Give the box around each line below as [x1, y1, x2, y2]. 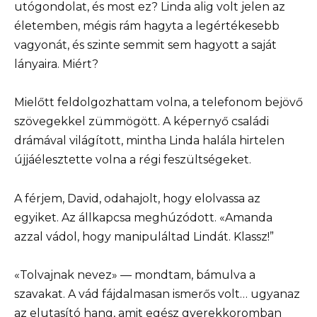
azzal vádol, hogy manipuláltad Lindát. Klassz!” [14, 229, 274, 243]
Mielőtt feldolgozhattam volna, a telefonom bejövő [14, 96, 303, 110]
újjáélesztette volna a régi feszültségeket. [14, 153, 251, 167]
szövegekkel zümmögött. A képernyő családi [14, 115, 269, 129]
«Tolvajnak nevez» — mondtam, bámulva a [14, 267, 255, 282]
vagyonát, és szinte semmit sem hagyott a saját [14, 38, 277, 52]
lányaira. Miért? [14, 57, 98, 71]
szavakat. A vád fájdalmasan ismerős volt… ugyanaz [14, 287, 300, 301]
